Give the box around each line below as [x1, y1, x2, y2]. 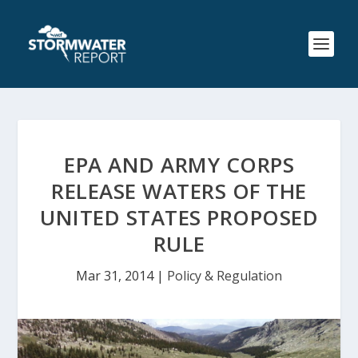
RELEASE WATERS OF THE [51, 177, 307, 205]
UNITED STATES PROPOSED [40, 203, 318, 232]
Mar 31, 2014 [76, 267, 153, 284]
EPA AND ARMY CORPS [64, 150, 294, 179]
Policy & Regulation [167, 267, 282, 284]
